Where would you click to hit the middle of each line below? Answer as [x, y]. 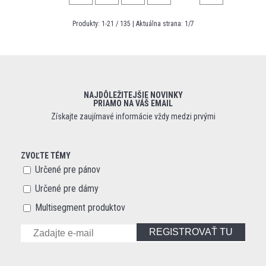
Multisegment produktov [80, 208]
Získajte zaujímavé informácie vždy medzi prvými [133, 116]
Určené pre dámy [67, 189]
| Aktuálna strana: [157, 24]
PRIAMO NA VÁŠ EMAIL [133, 103]
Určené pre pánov [68, 170]
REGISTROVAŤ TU [191, 232]
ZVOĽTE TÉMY [46, 156]
